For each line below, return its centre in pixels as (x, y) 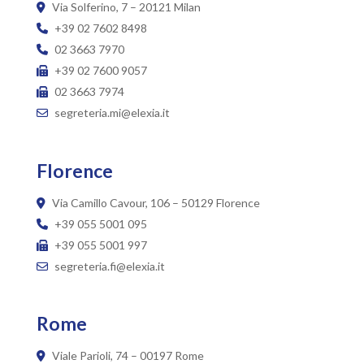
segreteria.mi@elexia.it (110, 113)
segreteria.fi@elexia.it (108, 266)
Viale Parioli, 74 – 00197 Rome (126, 355)
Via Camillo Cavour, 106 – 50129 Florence (154, 202)
